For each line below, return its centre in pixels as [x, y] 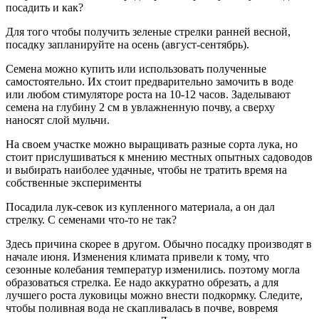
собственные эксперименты [74, 182]
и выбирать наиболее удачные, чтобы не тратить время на [146, 169]
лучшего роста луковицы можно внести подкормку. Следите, [154, 295]
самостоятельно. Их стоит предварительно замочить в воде [150, 81]
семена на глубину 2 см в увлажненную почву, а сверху [140, 107]
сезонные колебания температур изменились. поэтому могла [153, 269]
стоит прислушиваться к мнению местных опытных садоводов [159, 157]
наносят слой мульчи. [58, 120]
